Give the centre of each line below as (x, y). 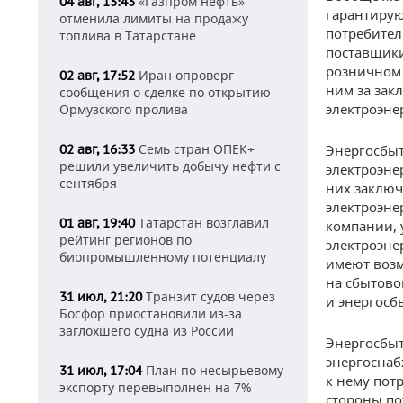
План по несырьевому (213, 370)
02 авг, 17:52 (97, 76)
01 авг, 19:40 (97, 223)
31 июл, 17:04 (101, 371)
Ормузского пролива (124, 109)
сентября (88, 183)
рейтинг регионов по (125, 240)
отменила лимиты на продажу (154, 18)
